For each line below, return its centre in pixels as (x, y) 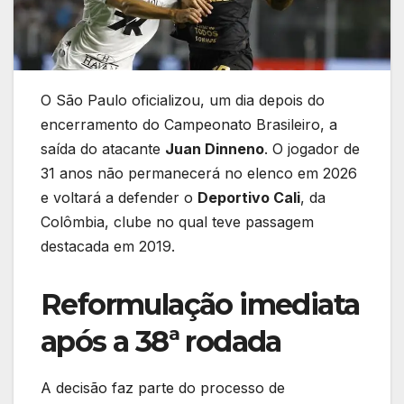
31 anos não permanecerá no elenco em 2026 (199, 174)
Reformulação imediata (200, 305)
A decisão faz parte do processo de (163, 388)
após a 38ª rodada (161, 342)
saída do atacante (103, 149)
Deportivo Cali (249, 198)
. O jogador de (312, 149)
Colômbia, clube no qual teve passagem (177, 222)
